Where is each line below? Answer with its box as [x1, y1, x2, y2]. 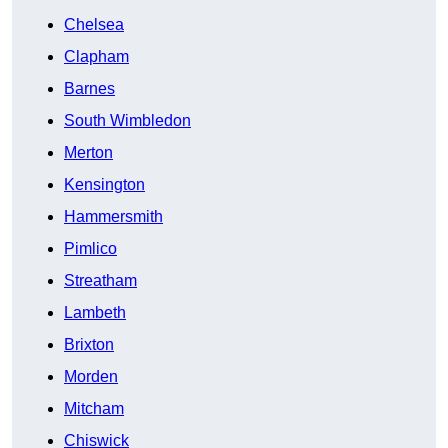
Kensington [64, 176, 145, 194]
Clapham [64, 48, 129, 66]
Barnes [64, 80, 115, 98]
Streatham [64, 272, 137, 290]
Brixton [64, 336, 114, 354]
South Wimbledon [64, 112, 191, 130]
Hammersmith [64, 208, 163, 226]
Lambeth [64, 304, 126, 322]
